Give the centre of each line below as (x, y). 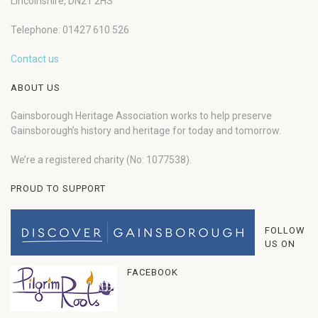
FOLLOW (285, 230)
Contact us (35, 59)
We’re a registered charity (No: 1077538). (101, 160)
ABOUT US (35, 88)
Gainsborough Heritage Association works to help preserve (141, 116)
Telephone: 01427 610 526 (70, 30)
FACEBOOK (153, 272)
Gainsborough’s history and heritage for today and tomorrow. (146, 131)
